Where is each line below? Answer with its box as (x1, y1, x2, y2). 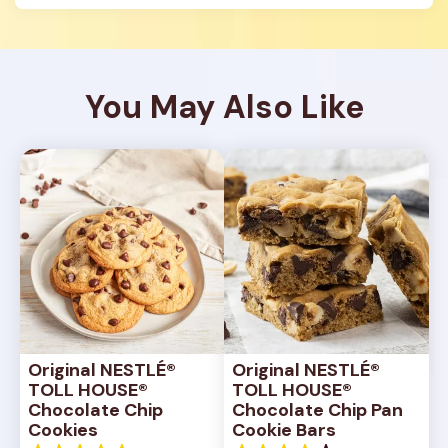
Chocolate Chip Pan (232, 397, 403, 422)
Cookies (27, 417, 98, 442)
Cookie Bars (232, 417, 336, 442)
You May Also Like (84, 86, 364, 128)
